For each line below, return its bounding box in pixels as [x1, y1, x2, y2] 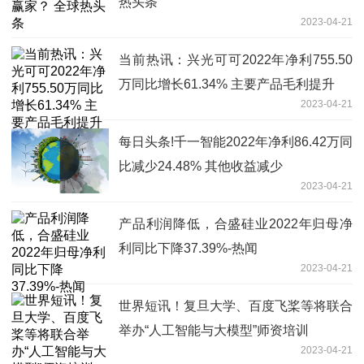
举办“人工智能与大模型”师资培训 [119, 323, 309, 337]
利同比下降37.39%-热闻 [119, 240, 258, 255]
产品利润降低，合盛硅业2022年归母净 [119, 216, 353, 231]
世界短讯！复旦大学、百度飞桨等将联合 [119, 298, 353, 313]
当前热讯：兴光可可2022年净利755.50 [119, 52, 353, 67]
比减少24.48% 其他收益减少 [119, 158, 283, 173]
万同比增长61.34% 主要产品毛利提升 [119, 76, 335, 91]
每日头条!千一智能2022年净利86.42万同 [119, 134, 353, 149]
